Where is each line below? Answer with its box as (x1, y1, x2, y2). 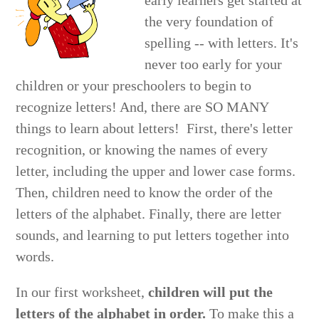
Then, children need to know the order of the (16, 184, 273, 201)
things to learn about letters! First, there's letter (16, 120, 293, 137)
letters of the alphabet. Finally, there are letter (16, 206, 282, 222)
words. (16, 249, 55, 265)
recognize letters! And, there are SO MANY (16, 99, 269, 115)
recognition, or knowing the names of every (16, 142, 268, 158)
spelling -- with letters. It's (145, 35, 299, 51)
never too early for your (145, 56, 283, 73)
